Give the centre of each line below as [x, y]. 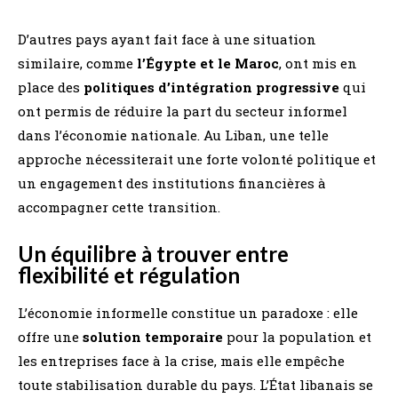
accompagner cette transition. [119, 207]
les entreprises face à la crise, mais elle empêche [181, 360]
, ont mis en [318, 63]
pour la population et [297, 336]
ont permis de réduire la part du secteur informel [183, 111]
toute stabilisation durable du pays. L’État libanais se [195, 384]
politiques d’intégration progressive [211, 87]
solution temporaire [153, 336]
